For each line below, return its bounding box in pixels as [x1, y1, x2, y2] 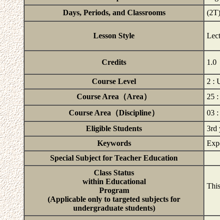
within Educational [82, 177, 146, 186]
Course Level [92, 77, 136, 85]
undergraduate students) [73, 204, 155, 212]
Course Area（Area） [77, 92, 151, 101]
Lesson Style [93, 31, 135, 40]
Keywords [97, 139, 131, 147]
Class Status [94, 168, 134, 177]
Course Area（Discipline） [69, 109, 159, 117]
